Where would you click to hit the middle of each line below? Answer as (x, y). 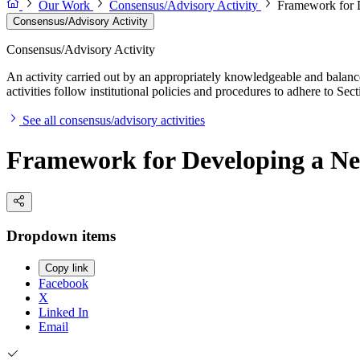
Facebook (63, 284)
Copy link (67, 268)
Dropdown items (61, 235)
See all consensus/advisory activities (114, 121)
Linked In (63, 313)
